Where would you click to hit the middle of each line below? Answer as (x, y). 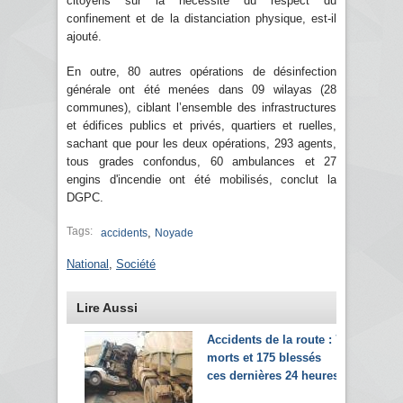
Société (136, 264)
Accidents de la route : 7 (274, 339)
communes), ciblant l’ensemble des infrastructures (201, 107)
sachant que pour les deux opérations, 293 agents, (201, 143)
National (88, 264)
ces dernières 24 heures (273, 375)
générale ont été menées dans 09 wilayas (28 (201, 89)
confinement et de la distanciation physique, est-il (201, 18)
